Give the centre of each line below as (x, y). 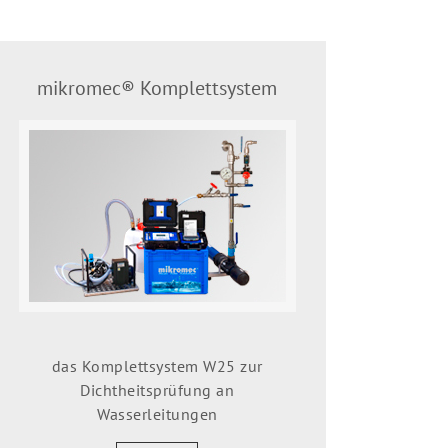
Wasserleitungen (157, 413)
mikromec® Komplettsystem (157, 87)
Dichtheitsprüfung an (157, 389)
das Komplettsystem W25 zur (157, 365)
